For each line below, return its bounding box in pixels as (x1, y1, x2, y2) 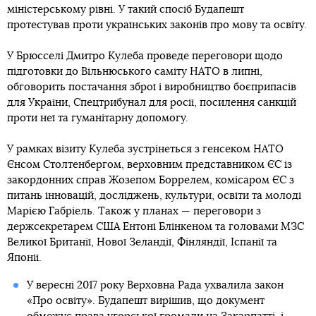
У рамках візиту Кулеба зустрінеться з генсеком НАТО (7, 144, 284, 154)
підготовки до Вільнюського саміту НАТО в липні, (7, 66, 262, 77)
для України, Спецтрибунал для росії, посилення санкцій (7, 97, 296, 108)
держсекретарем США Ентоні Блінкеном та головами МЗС (7, 221, 304, 232)
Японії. (7, 253, 42, 263)
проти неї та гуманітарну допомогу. (7, 113, 188, 123)
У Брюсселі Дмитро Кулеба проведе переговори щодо (7, 51, 283, 61)
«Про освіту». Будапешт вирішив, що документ (26, 296, 265, 306)
